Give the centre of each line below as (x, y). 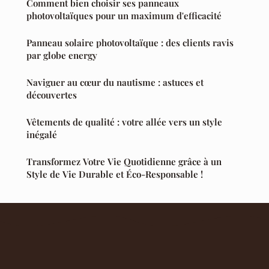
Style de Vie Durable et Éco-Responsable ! (115, 174)
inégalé (42, 134)
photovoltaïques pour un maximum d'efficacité (124, 15)
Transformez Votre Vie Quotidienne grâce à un (124, 161)
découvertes (52, 95)
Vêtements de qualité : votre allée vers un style (124, 122)
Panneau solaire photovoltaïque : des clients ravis (130, 42)
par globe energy (62, 55)
